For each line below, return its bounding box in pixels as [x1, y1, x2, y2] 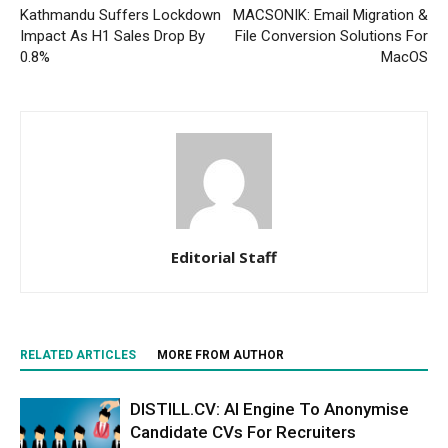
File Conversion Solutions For [235, 27, 428, 46]
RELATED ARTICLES [20, 348, 136, 363]
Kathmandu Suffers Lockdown [20, 6, 221, 25]
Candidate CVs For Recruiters [130, 422, 356, 443]
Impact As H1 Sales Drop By [20, 27, 205, 46]
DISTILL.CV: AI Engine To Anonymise [130, 399, 409, 420]
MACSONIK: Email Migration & [233, 6, 428, 25]
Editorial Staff [171, 247, 277, 268]
